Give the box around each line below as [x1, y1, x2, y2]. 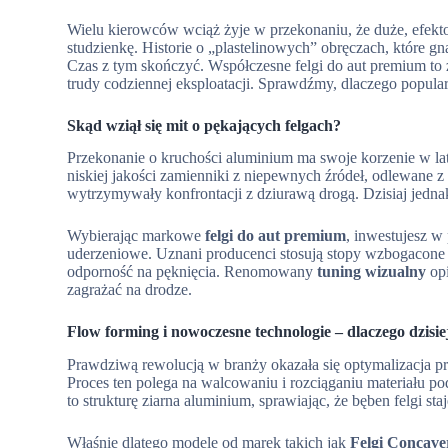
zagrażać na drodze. [67, 281, 193, 299]
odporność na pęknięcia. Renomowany [67, 263, 318, 281]
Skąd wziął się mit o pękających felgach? [67, 116, 342, 134]
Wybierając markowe [67, 227, 206, 245]
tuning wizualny [317, 263, 427, 281]
